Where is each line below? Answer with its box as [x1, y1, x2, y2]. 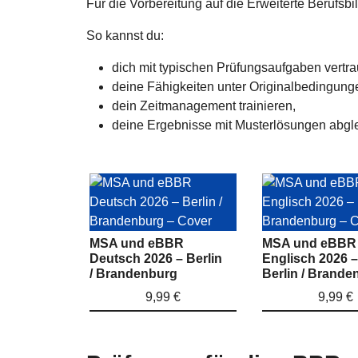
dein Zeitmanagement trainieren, [112, 98, 296, 113]
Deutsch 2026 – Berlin [89, 251, 222, 265]
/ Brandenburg [89, 266, 177, 280]
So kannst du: [86, 28, 164, 42]
